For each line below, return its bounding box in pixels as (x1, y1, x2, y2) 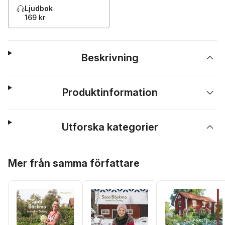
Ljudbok (25, 4, 53, 13)
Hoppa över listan (8, 151, 70, 160)
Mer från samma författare (8, 157, 140, 169)
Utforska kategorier (62, 121, 159, 133)
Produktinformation (62, 86, 158, 98)
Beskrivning (81, 52, 139, 64)
